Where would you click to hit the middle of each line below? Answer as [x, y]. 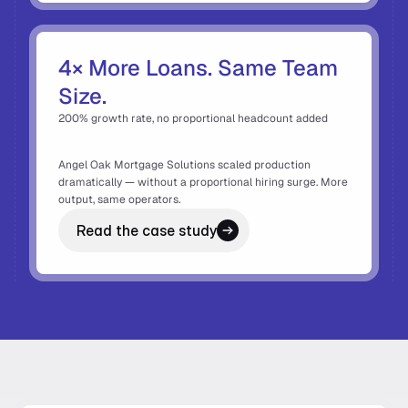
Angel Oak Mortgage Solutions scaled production [184, 165]
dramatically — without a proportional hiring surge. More [203, 182]
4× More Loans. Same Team [198, 68]
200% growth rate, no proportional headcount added [194, 118]
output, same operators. [121, 199]
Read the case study [147, 230]
